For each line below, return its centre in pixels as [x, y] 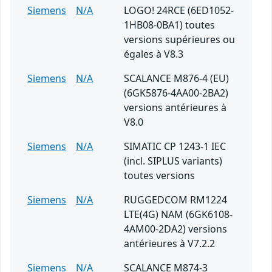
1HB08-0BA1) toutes [169, 25]
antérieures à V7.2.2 [169, 244]
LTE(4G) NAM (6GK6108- [178, 215]
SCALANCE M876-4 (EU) [176, 79]
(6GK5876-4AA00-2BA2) [176, 93]
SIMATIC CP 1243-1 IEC [175, 147]
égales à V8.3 [154, 54]
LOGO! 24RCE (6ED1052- [179, 11]
